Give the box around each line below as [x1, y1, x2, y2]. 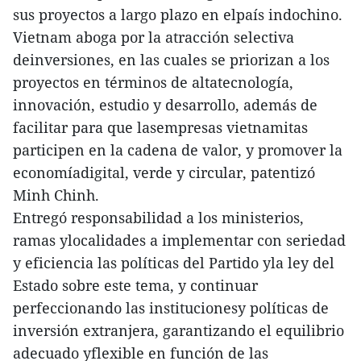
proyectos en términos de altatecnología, [13, 73, 293, 93]
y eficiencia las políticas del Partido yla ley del [13, 253, 334, 273]
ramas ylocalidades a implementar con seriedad [13, 230, 346, 251]
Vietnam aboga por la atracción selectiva [13, 27, 294, 48]
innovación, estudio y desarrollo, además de [13, 95, 317, 115]
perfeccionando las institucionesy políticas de [13, 298, 329, 318]
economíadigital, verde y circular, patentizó [13, 163, 315, 183]
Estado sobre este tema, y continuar [13, 276, 258, 296]
